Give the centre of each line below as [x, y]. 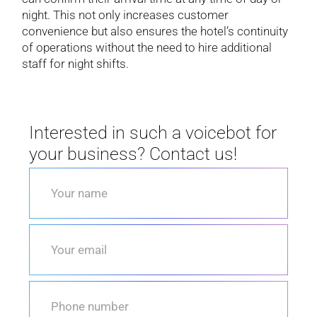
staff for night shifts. [76, 63]
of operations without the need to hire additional [147, 47]
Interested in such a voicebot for [153, 132]
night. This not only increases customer [126, 15]
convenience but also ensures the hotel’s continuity [155, 31]
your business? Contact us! [133, 154]
